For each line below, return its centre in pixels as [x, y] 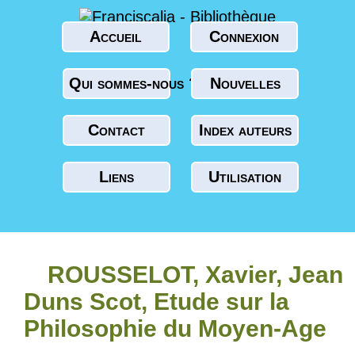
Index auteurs [245, 130]
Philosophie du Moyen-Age [175, 328]
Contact [116, 130]
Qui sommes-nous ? [134, 83]
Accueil [115, 36]
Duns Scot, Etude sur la [157, 302]
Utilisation [245, 177]
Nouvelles [245, 83]
